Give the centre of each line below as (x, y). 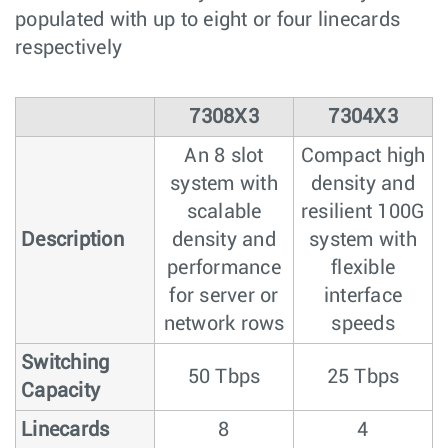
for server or (224, 295)
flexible (363, 267)
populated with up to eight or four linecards (207, 19)
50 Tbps (224, 376)
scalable (224, 211)
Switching (65, 362)
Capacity (60, 390)
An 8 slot (224, 155)
